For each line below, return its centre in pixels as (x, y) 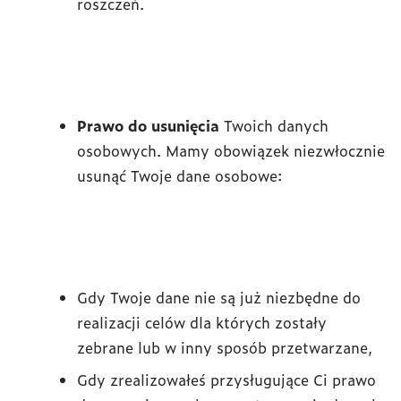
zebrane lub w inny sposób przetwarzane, (225, 347)
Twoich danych (274, 125)
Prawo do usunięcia (148, 125)
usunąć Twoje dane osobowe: (179, 175)
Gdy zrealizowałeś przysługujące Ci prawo (226, 380)
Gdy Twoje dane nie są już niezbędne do (219, 297)
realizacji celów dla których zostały (202, 322)
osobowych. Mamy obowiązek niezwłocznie (231, 150)
